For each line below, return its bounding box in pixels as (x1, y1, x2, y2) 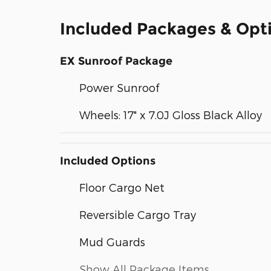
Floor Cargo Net (79, 181, 165, 194)
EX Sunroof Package (60, 54, 172, 68)
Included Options (60, 154, 155, 168)
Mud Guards (79, 235, 145, 249)
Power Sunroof (79, 81, 159, 94)
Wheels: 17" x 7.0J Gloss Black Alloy (79, 108, 262, 122)
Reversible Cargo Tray (79, 208, 196, 221)
